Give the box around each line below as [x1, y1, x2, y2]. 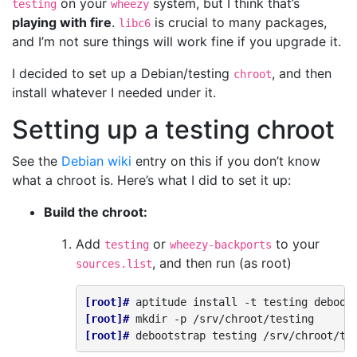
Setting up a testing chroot [12, 114, 335, 145]
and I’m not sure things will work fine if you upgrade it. [12, 33, 341, 49]
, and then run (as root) [152, 255, 292, 271]
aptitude [135, 295, 186, 308]
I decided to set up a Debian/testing [12, 65, 233, 81]
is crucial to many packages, [151, 14, 327, 30]
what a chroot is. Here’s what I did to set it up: [12, 172, 291, 188]
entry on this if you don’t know [131, 153, 320, 169]
